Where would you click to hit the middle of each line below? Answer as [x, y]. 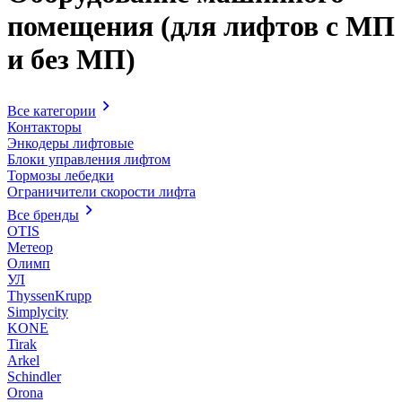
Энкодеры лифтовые [70, 143]
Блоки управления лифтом [89, 159]
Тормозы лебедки [61, 175]
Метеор [30, 247]
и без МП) [71, 60]
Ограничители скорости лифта [101, 191]
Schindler [34, 376]
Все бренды [43, 214]
